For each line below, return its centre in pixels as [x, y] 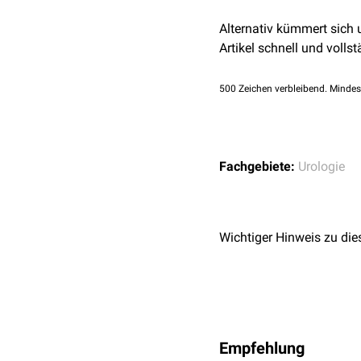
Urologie [322, 166]
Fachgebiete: [257, 166]
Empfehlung [262, 348]
